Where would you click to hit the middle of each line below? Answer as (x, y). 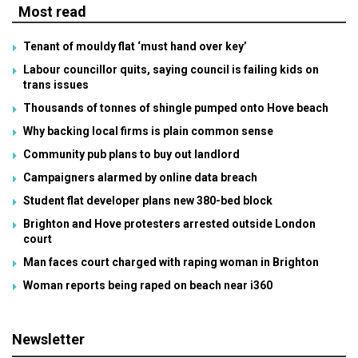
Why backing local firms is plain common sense (148, 131)
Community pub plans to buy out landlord (131, 154)
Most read (52, 11)
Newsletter (48, 339)
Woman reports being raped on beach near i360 (148, 285)
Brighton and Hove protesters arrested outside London (169, 223)
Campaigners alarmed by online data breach (140, 177)
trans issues (56, 84)
